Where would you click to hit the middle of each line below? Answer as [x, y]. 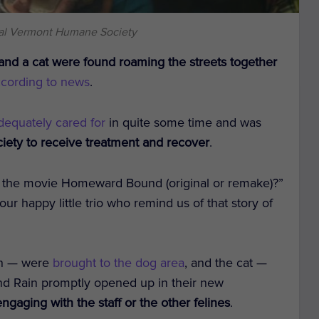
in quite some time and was [184, 122]
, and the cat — [226, 263]
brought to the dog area [119, 263]
